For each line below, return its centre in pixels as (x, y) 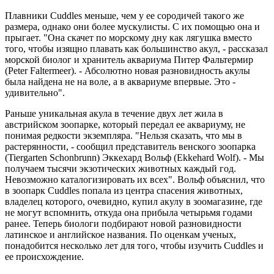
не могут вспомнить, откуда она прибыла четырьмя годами (129, 212)
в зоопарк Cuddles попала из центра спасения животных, (124, 190)
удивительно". (35, 92)
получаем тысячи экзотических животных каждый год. (120, 168)
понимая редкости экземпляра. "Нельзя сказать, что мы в (124, 135)
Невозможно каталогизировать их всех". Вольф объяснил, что (135, 179)
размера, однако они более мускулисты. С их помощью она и (132, 26)
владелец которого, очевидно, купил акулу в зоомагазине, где (134, 201)
